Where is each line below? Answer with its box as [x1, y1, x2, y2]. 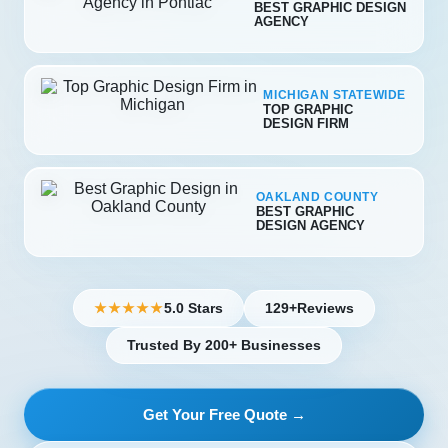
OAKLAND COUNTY [255, 191, 379, 203]
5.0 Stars [164, 300, 223, 316]
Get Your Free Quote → [142, 406, 306, 423]
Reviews [297, 300, 354, 316]
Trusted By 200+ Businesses [127, 338, 321, 353]
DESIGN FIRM [263, 116, 350, 131]
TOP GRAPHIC [263, 102, 354, 117]
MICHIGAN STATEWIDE [263, 89, 406, 101]
